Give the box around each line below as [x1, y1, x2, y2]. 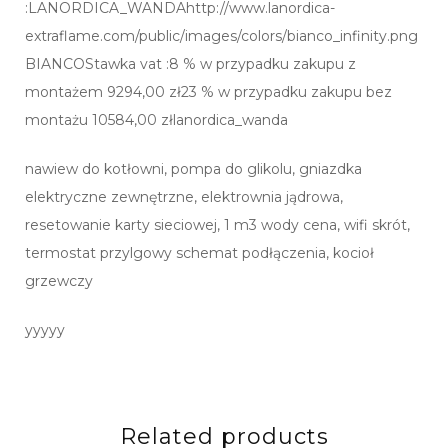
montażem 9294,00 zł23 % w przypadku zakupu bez [25, 83, 392, 102]
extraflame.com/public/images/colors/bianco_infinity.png [25, 27, 418, 46]
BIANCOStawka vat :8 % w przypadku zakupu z [25, 55, 356, 74]
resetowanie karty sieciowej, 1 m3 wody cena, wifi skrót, [25, 216, 410, 235]
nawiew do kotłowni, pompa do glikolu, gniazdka [25, 160, 362, 179]
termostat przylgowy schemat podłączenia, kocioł [25, 244, 374, 263]
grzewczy [25, 272, 93, 291]
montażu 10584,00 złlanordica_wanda [25, 111, 288, 130]
